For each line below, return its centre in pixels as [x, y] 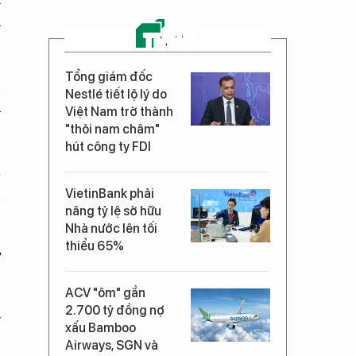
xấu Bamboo [101, 328]
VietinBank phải [110, 193]
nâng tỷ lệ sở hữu [113, 211]
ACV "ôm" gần [105, 293]
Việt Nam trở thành [119, 112]
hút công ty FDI [108, 147]
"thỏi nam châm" [112, 129]
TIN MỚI [172, 40]
